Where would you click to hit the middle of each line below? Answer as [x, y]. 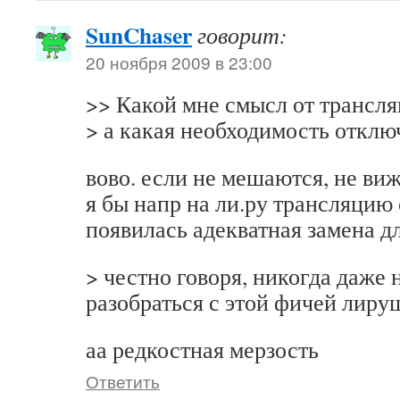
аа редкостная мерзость [202, 349]
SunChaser [139, 35]
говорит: [242, 35]
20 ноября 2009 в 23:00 [179, 62]
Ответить [123, 381]
